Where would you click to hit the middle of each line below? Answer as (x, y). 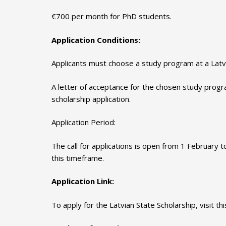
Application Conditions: (96, 40)
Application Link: (83, 181)
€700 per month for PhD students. (111, 16)
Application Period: (83, 122)
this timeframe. (78, 158)
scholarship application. (91, 99)
